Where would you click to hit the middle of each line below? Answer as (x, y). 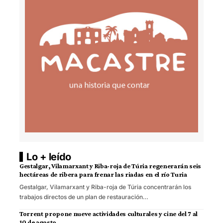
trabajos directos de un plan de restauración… (84, 197)
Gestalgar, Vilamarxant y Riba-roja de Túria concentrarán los (105, 187)
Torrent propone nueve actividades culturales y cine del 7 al (109, 214)
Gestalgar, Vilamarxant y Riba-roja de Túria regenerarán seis (110, 166)
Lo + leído (49, 157)
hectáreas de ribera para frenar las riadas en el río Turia (103, 174)
